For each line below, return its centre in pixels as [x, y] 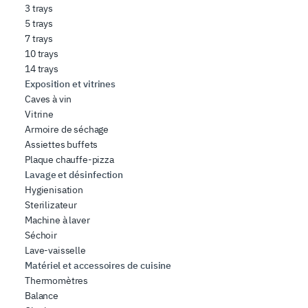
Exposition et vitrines [70, 84]
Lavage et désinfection [74, 175]
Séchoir [41, 235]
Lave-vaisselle [55, 251]
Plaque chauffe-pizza [69, 160]
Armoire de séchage [67, 130]
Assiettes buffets [62, 145]
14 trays [42, 69]
